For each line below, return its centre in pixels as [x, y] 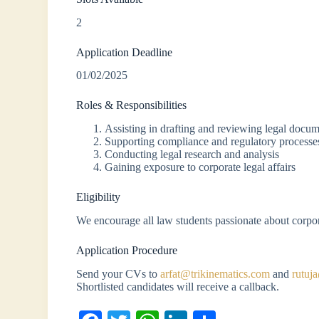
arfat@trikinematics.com [215, 273]
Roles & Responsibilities [132, 105]
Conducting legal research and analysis [192, 155]
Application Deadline [125, 52]
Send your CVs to [119, 273]
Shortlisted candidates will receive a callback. [178, 286]
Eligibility [99, 197]
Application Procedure [127, 250]
